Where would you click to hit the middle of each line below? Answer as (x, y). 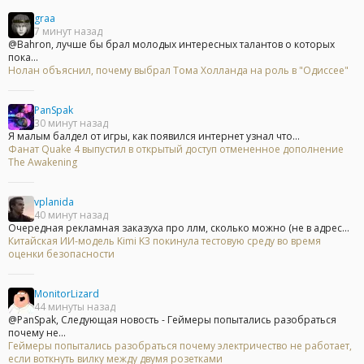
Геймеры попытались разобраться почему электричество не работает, (180, 346)
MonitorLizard (67, 294)
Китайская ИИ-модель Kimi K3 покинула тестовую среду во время (165, 241)
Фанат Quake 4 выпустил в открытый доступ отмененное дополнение (176, 149)
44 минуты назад (75, 307)
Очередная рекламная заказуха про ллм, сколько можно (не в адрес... (179, 228)
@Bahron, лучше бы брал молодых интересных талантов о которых (171, 45)
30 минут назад (71, 123)
